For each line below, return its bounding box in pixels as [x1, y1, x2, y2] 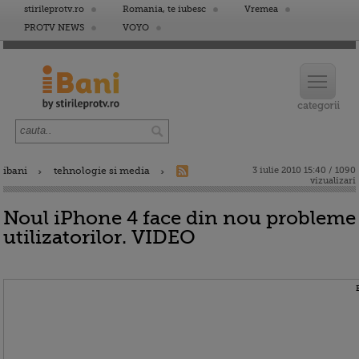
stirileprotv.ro [24, 4, 84, 14]
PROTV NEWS [24, 22, 84, 33]
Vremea [244, 4, 278, 14]
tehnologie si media [54, 165, 150, 176]
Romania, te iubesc [123, 4, 206, 14]
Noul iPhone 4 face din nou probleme [3, 207, 356, 229]
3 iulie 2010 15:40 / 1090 [252, 165, 356, 175]
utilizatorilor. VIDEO [3, 226, 196, 248]
